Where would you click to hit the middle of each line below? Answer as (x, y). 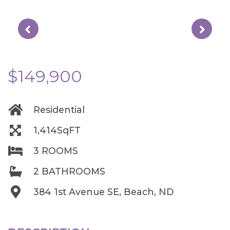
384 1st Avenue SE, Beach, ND (104, 192)
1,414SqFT (57, 130)
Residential (59, 110)
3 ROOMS (56, 151)
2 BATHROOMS (69, 171)
